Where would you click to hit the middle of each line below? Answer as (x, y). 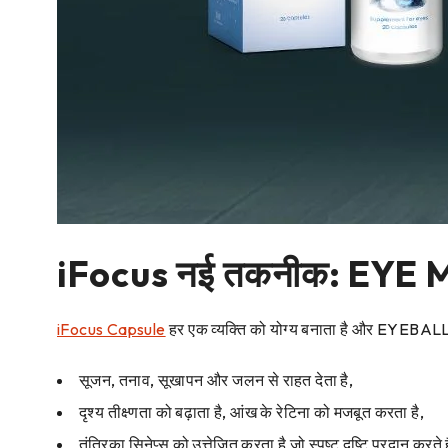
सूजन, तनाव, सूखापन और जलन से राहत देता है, (216, 380)
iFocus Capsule (111, 329)
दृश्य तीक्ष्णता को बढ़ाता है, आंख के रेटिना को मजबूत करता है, (251, 412)
